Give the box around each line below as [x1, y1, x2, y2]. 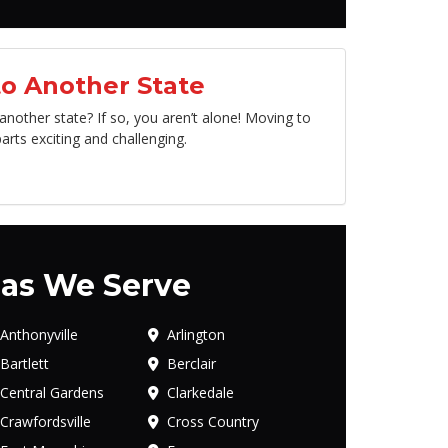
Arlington [166, 324, 225, 344]
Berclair [166, 353, 216, 373]
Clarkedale [166, 382, 234, 402]
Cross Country [166, 411, 259, 431]
